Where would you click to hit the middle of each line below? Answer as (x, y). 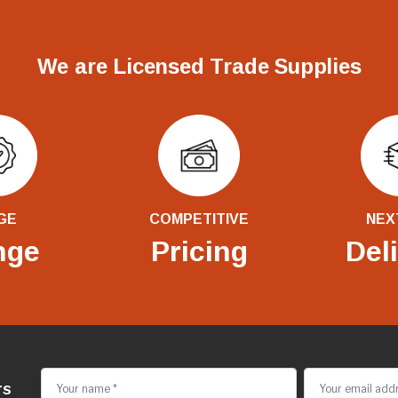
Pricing (199, 251)
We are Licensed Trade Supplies (199, 66)
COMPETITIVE (199, 219)
